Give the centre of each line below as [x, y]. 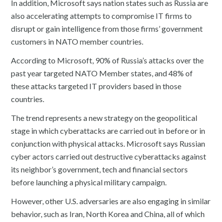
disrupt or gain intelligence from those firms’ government [107, 28]
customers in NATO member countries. [77, 41]
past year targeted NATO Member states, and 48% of [102, 73]
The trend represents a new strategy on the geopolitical [104, 117]
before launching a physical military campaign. [89, 182]
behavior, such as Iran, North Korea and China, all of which [108, 214]
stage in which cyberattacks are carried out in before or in [108, 130]
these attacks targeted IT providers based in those [96, 86]
